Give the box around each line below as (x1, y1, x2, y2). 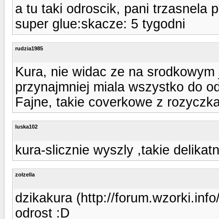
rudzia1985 (15, 45, 43, 51)
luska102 (15, 123, 38, 130)
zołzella (15, 171, 35, 177)
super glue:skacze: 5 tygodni (15, 16, 185, 31)
